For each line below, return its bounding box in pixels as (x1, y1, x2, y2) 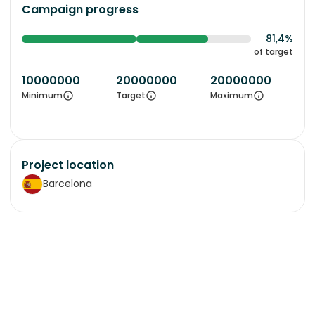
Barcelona (43, 176, 92, 191)
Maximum (210, 89, 253, 101)
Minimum (22, 89, 63, 101)
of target (254, 45, 293, 58)
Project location (22, 156, 114, 173)
